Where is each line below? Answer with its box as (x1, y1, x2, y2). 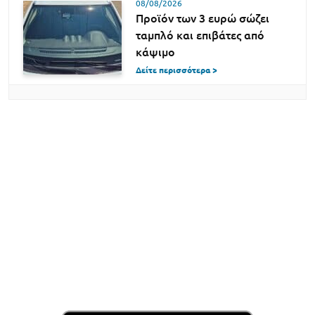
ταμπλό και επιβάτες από (136, 29, 264, 42)
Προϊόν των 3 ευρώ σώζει (136, 12, 269, 25)
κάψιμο (136, 46, 175, 59)
